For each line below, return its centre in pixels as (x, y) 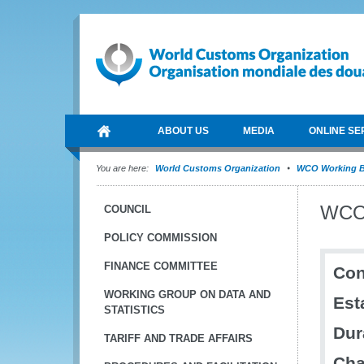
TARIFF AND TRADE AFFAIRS (178, 338)
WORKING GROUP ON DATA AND (187, 295)
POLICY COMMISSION (160, 238)
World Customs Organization (219, 168)
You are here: (122, 168)
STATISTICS (134, 310)
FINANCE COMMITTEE (161, 266)
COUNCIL (128, 209)
